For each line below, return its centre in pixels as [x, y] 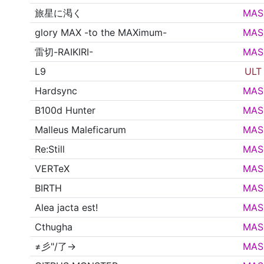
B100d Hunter [65, 110]
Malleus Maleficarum [81, 130]
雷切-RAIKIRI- [64, 52]
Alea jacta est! [67, 208]
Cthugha [54, 227]
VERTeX [52, 169]
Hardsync [56, 91]
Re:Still [50, 149]
